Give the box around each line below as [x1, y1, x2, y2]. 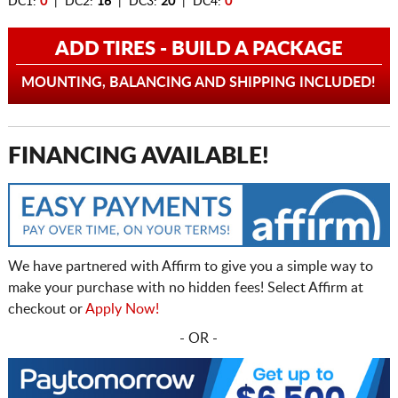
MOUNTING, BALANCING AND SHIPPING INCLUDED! [21, 76, 377, 91]
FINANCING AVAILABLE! [7, 145, 269, 169]
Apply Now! [84, 302, 159, 317]
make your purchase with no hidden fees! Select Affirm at [7, 281, 363, 296]
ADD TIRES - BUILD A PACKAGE [54, 39, 343, 60]
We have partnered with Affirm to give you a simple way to [7, 259, 373, 275]
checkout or [7, 302, 85, 317]
